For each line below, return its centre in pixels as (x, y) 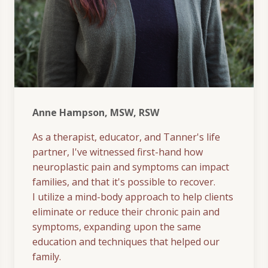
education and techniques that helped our (126, 242)
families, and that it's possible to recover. (124, 182)
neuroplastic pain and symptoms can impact (131, 167)
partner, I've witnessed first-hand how (118, 152)
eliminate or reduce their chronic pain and (126, 212)
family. (47, 257)
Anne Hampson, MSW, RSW (96, 113)
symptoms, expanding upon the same (117, 227)
